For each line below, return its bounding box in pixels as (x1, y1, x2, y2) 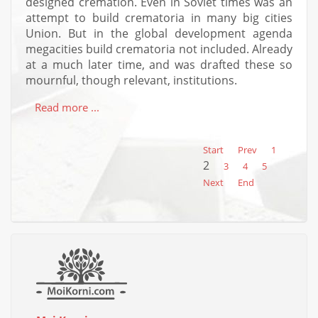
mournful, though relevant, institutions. (26, 72, 237, 88)
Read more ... (35, 99, 99, 114)
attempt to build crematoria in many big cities (26, 9, 292, 26)
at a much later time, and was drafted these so (26, 56, 292, 72)
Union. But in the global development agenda (26, 25, 292, 41)
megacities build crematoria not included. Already (26, 40, 292, 57)
